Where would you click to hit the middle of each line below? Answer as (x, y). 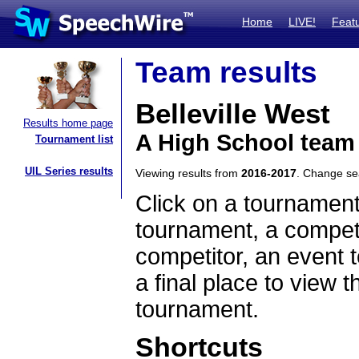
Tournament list (74, 139)
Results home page (68, 123)
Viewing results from (188, 173)
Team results (226, 73)
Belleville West (233, 114)
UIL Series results (69, 171)
